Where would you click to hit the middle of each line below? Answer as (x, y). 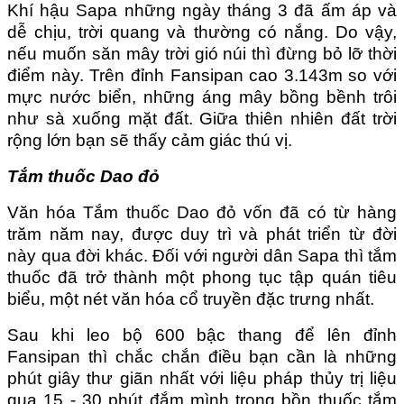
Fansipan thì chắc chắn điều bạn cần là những (202, 356)
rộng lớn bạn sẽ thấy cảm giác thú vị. (150, 140)
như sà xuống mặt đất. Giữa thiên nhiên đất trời (202, 118)
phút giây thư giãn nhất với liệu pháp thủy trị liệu (202, 378)
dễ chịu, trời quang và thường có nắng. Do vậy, (202, 32)
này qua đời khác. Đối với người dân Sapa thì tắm (202, 255)
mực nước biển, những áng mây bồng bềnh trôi (202, 96)
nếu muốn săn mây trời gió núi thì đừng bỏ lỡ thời (202, 53)
